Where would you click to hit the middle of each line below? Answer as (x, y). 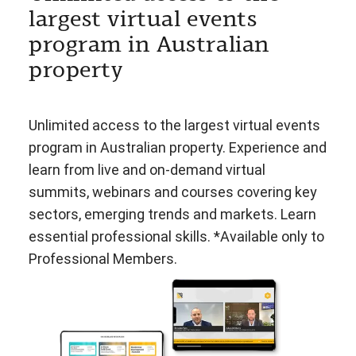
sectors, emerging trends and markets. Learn (172, 214)
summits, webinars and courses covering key (173, 192)
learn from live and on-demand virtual (147, 169)
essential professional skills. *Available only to (176, 236)
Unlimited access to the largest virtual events (174, 125)
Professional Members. (103, 258)
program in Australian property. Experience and (178, 147)
